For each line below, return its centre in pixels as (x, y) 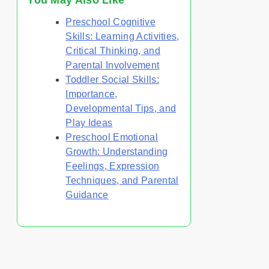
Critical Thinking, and (113, 51)
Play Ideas (89, 123)
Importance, (92, 94)
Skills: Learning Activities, (122, 37)
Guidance (87, 195)
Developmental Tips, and (121, 109)
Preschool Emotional (112, 138)
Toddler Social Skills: (112, 80)
